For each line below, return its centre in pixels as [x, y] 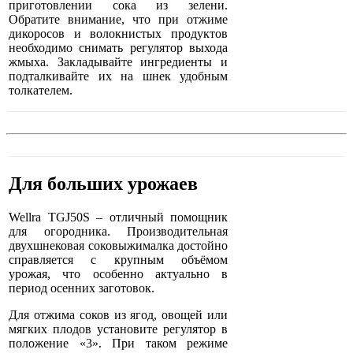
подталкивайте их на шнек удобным [119, 76]
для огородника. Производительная [119, 232]
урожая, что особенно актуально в [119, 274]
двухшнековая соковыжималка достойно [119, 246]
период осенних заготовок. [82, 288]
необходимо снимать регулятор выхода [119, 48]
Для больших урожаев [103, 184]
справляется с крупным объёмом [119, 260]
